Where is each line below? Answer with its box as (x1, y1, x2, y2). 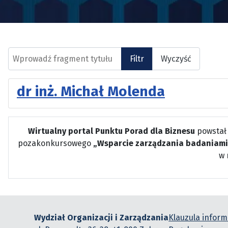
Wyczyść (161, 53, 191, 64)
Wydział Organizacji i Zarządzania (34, 212, 169, 222)
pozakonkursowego (18, 138, 93, 149)
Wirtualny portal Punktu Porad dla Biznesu (27, 126, 195, 136)
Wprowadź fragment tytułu (8, 48, 107, 58)
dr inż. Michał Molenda (17, 83, 165, 100)
